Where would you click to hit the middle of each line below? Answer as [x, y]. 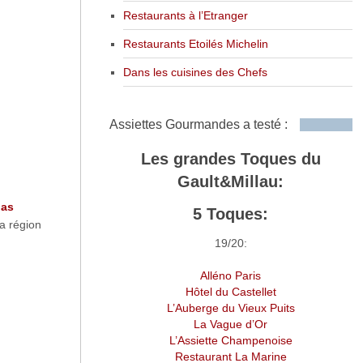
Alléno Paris [231, 275]
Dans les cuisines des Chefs [195, 72]
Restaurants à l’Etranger [185, 15]
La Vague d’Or [231, 324]
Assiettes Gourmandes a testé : [198, 124]
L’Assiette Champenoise [231, 340]
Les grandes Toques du [231, 158]
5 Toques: [231, 214]
